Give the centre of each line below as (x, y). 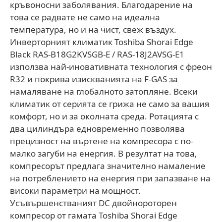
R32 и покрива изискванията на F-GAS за (94, 79)
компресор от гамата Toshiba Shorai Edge (94, 215)
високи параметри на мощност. (75, 190)
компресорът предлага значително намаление (108, 166)
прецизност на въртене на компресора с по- (102, 141)
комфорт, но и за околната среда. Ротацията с (104, 116)
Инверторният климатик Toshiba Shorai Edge (102, 42)
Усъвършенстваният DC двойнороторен (93, 203)
